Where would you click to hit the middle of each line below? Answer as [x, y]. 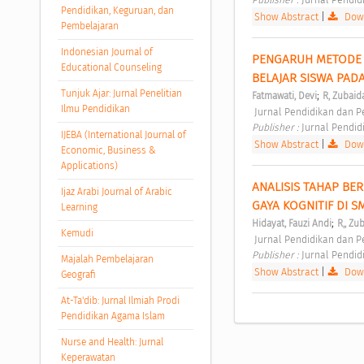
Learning [79, 208]
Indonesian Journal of [106, 52]
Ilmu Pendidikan [95, 109]
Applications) [89, 166]
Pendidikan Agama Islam [113, 316]
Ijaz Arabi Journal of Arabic [116, 192]
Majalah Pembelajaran [107, 260]
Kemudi [77, 234]
